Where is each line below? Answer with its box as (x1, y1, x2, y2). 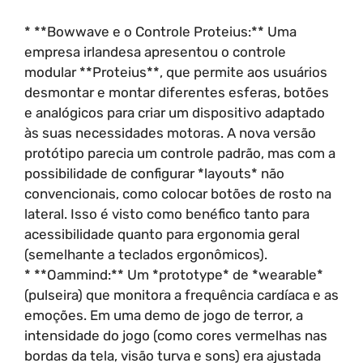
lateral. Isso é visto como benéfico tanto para (24, 206, 310, 222)
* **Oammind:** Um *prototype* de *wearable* (24, 267, 323, 283)
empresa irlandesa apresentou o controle (24, 44, 286, 60)
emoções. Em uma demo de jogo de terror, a (24, 307, 303, 323)
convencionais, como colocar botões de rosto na (24, 186, 331, 202)
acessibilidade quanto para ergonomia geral (24, 226, 300, 242)
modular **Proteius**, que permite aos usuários (24, 64, 327, 80)
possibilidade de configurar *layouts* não (24, 165, 284, 181)
